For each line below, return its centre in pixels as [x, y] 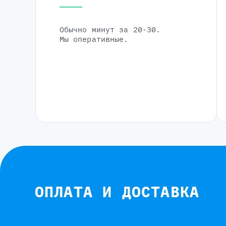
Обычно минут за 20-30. [110, 29]
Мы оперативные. [94, 39]
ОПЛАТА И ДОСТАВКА [117, 192]
